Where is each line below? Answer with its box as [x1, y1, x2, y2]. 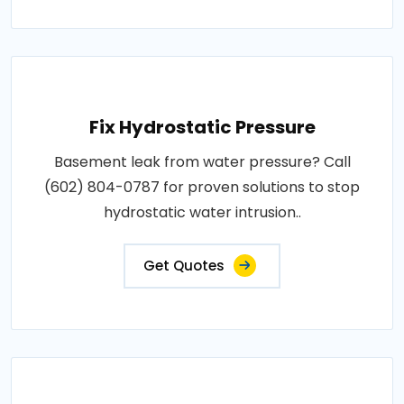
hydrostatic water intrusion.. [103, 202, 301, 223]
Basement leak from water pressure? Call [53, 151, 351, 172]
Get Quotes [143, 256, 225, 275]
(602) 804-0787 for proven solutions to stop [44, 177, 360, 197]
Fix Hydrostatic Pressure [88, 115, 316, 140]
